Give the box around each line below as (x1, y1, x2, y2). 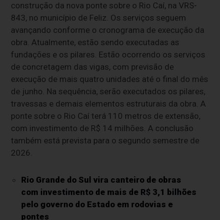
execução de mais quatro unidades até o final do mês (11, 74, 209, 84)
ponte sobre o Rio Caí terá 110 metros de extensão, (11, 110, 201, 121)
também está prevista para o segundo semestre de (11, 135, 200, 145)
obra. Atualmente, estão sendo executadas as (11, 37, 180, 47)
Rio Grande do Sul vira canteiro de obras (21, 174, 181, 185)
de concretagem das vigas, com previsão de (11, 61, 174, 72)
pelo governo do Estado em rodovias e (21, 199, 173, 209)
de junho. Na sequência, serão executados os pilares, (11, 86, 206, 96)
